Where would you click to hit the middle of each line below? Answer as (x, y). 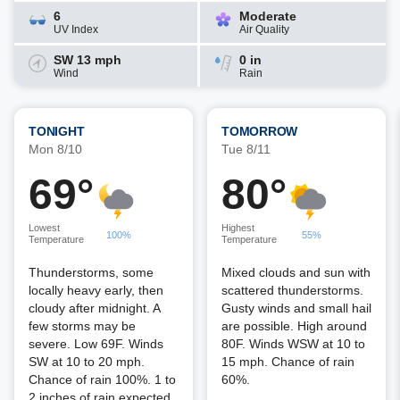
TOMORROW (259, 131)
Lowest (44, 228)
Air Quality (264, 29)
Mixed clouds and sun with (296, 272)
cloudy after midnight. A (94, 308)
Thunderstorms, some (91, 272)
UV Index (76, 29)
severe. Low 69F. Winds (96, 344)
